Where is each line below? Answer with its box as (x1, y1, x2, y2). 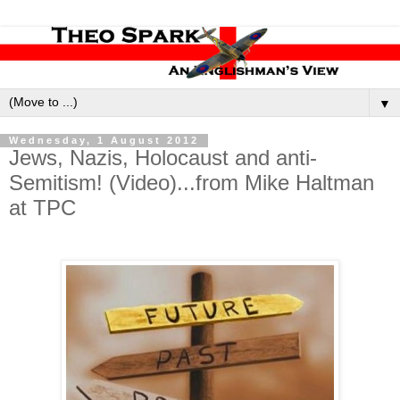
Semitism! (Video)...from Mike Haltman (9, 171, 374, 196)
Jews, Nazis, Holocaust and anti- (9, 146, 317, 171)
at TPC (9, 196, 76, 221)
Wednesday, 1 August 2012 (9, 135, 199, 146)
